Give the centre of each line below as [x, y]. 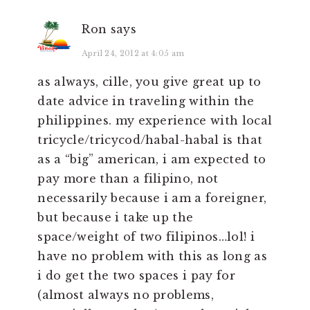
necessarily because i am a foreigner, [152, 198]
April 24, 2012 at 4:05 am [133, 54]
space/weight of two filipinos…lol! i [146, 237]
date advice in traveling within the [146, 101]
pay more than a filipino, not [128, 179]
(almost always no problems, [126, 295]
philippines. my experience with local [155, 121]
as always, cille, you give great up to [149, 82]
